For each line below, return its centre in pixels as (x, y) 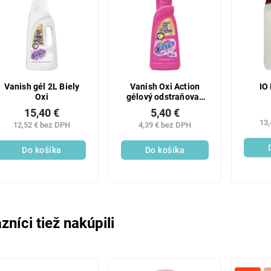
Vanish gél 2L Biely (42, 87)
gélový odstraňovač (165, 97)
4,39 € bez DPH (165, 125)
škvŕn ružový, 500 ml (165, 107)
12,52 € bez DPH (41, 125)
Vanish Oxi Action (165, 87)
